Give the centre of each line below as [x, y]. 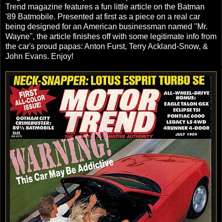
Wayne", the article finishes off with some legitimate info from [111, 37]
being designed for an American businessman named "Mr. [107, 27]
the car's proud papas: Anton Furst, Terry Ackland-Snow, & [107, 47]
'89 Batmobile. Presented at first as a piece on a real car [103, 17]
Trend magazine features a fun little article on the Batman [105, 7]
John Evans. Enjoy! [39, 56]
